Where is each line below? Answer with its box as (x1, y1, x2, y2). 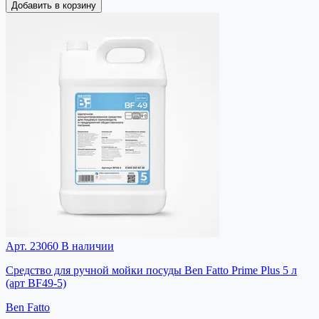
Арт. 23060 (6, 239, 58, 252)
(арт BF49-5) (6, 276, 66, 289)
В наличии (58, 239, 114, 252)
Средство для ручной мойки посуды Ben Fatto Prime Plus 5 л (6, 263, 297, 276)
